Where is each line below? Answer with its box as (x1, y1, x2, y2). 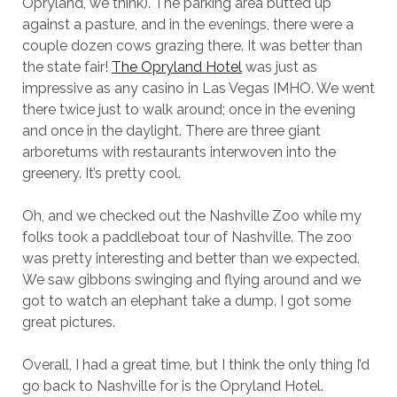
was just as (241, 58, 317, 75)
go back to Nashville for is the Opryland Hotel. (21, 378, 323, 394)
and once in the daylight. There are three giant (21, 122, 321, 139)
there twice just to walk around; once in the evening (21, 101, 355, 118)
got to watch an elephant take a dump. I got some (21, 292, 351, 309)
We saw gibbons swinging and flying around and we (21, 271, 361, 288)
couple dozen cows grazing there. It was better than (21, 37, 362, 54)
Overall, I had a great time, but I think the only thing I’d (21, 356, 370, 373)
